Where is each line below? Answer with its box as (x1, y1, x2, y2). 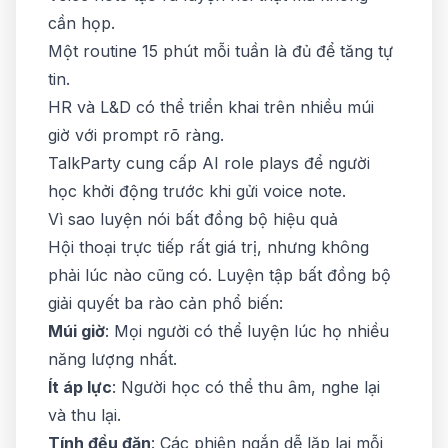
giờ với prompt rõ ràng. (48, 125, 224, 145)
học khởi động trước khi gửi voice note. (48, 181, 346, 201)
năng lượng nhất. (48, 349, 177, 369)
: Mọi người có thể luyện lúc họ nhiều (105, 321, 389, 341)
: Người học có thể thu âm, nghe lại (112, 377, 380, 397)
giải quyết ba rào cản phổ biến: (48, 293, 283, 313)
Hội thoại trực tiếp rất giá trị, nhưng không (48, 237, 369, 257)
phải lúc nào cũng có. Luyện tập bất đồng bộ (48, 265, 391, 285)
